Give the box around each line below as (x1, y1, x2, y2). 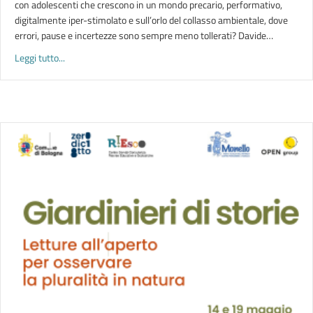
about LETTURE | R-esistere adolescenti (64, 50, 227, 64)
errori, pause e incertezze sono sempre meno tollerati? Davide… (15, 28, 273, 43)
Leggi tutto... (15, 50, 65, 65)
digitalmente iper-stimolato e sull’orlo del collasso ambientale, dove (15, 13, 288, 27)
